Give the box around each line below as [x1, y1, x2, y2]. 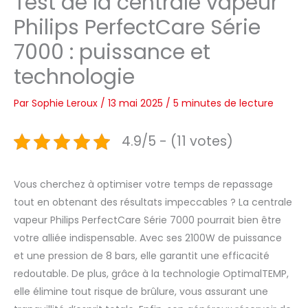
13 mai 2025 [108, 96, 166, 111]
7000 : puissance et [14, 38, 210, 67]
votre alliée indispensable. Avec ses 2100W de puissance [14, 231, 282, 245]
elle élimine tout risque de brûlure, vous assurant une [14, 285, 268, 299]
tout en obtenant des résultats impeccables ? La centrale [14, 195, 292, 210]
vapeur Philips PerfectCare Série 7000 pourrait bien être [14, 213, 281, 228]
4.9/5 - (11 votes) [122, 132, 233, 151]
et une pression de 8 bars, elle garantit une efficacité [14, 249, 269, 263]
